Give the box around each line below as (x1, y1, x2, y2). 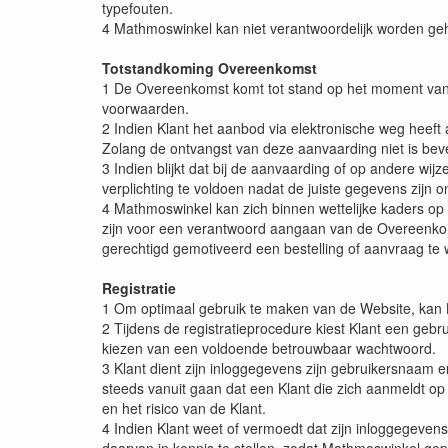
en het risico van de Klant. (102, 398, 266, 419)
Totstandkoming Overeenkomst (102, 58, 317, 79)
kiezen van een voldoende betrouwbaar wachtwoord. (102, 338, 436, 359)
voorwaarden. (102, 98, 189, 119)
